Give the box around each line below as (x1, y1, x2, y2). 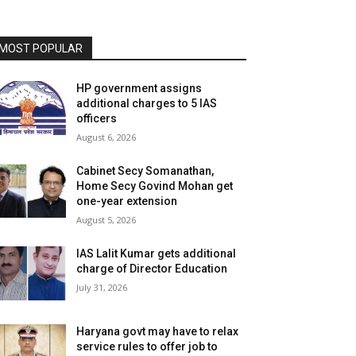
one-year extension (76, 194, 178, 207)
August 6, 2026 (76, 130, 137, 143)
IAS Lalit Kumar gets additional (76, 246, 237, 260)
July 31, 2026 (76, 281, 128, 293)
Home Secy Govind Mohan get (76, 179, 234, 192)
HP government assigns (76, 81, 203, 95)
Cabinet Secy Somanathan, (76, 164, 215, 177)
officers (76, 111, 118, 125)
